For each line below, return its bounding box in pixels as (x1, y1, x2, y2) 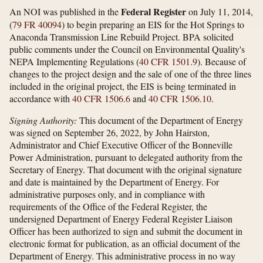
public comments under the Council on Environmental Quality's (9, 42, 245, 55)
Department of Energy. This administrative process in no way (9, 249, 235, 262)
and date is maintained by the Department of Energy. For (9, 175, 219, 188)
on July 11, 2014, (186, 5, 253, 18)
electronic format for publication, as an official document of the (9, 237, 240, 249)
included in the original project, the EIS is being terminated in (9, 79, 236, 92)
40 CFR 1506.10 (149, 92, 211, 104)
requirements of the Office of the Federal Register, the (9, 200, 207, 213)
